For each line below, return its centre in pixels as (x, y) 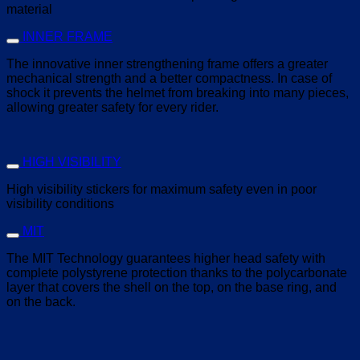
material (29, 10)
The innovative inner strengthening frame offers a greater (167, 64)
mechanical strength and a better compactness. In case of (169, 79)
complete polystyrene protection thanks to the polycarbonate (177, 273)
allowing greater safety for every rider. (112, 108)
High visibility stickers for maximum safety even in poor (162, 190)
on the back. (41, 302)
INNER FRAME (67, 37)
